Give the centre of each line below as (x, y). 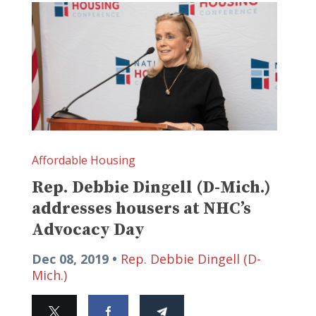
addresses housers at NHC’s (141, 209)
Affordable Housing (84, 160)
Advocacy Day (88, 230)
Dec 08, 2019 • (76, 259)
